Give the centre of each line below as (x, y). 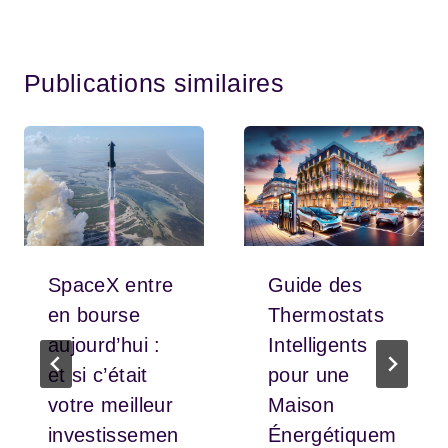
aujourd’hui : (104, 344)
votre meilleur (110, 404)
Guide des (315, 284)
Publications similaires (154, 82)
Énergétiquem (332, 434)
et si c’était (98, 374)
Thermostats (326, 314)
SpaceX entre (111, 284)
